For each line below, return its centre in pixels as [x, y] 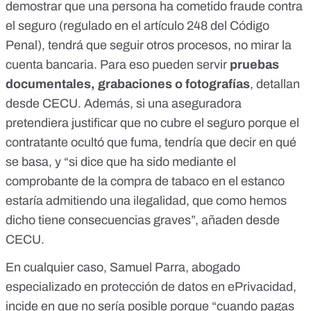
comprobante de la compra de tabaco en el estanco [145, 182]
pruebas [253, 65]
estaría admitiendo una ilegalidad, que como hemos [146, 201]
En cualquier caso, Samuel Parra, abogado [123, 268]
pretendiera [39, 123]
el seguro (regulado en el [75, 26]
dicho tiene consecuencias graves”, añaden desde [143, 220]
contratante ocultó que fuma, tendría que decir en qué [151, 143]
